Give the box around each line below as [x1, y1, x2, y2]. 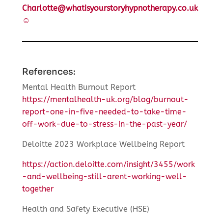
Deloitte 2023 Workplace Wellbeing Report [22, 139, 185, 149]
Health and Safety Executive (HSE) [22, 204, 149, 214]
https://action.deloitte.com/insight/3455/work [22, 159, 195, 169]
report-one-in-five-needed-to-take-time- [22, 107, 187, 116]
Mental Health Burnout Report [22, 82, 136, 92]
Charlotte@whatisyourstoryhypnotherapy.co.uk [22, 3, 198, 13]
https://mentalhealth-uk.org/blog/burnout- [22, 94, 189, 104]
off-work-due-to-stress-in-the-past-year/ [22, 119, 187, 129]
